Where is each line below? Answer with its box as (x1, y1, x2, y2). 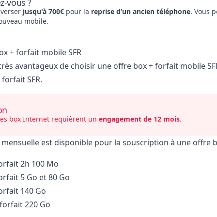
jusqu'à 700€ (20, 7, 64, 16)
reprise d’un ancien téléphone (91, 7, 190, 16)
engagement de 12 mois (98, 114, 180, 124)
